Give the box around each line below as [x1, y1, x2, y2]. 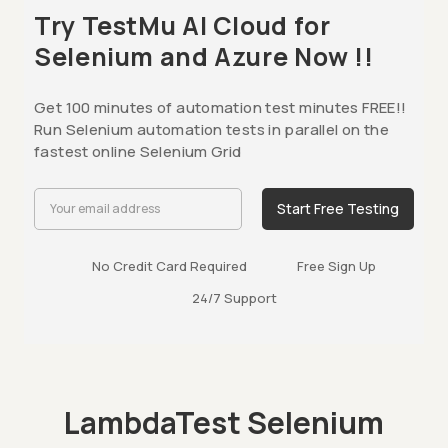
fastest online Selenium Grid [34, 140, 242, 162]
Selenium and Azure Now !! [34, 38, 374, 74]
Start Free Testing [277, 198, 399, 218]
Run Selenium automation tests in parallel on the [34, 118, 389, 140]
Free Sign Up [297, 256, 376, 275]
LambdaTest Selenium [64, 401, 384, 443]
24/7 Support [191, 288, 277, 307]
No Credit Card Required [92, 256, 247, 275]
